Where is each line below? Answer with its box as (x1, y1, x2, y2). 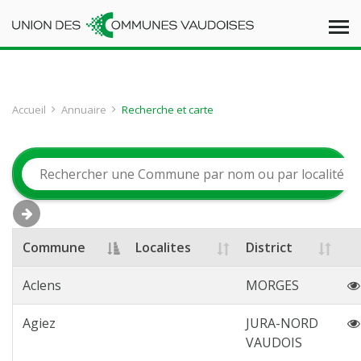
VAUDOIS (246, 334, 302, 351)
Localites (135, 239, 191, 256)
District (246, 239, 293, 256)
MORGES (246, 276, 299, 294)
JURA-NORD (246, 314, 318, 332)
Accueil (12, 102, 46, 117)
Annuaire (61, 102, 106, 117)
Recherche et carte (122, 102, 214, 117)
